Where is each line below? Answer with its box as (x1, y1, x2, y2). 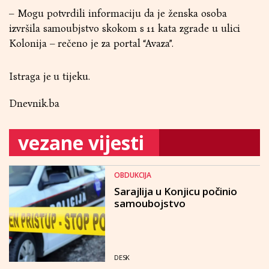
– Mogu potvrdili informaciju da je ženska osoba (9, 7, 227, 20)
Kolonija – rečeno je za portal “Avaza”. (9, 37, 174, 50)
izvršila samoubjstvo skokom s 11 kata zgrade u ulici (9, 22, 241, 35)
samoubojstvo (114, 196, 186, 210)
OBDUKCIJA (114, 170, 151, 180)
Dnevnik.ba (9, 97, 59, 110)
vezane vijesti (18, 130, 144, 156)
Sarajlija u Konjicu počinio (114, 184, 237, 198)
